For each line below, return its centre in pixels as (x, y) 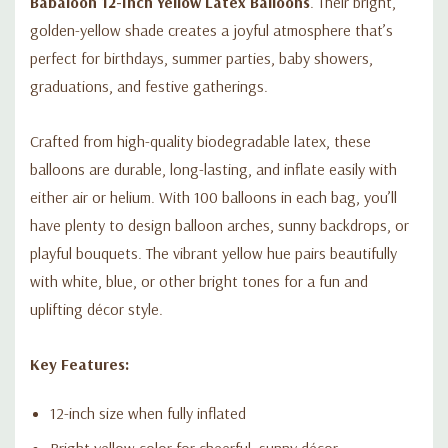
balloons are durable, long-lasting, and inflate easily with (213, 168)
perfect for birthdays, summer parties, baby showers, (201, 57)
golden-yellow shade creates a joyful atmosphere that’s (211, 29)
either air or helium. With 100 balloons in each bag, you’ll (213, 196)
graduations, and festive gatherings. (149, 85)
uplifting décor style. (96, 308)
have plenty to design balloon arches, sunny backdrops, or (219, 224)
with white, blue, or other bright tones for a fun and (199, 280)
